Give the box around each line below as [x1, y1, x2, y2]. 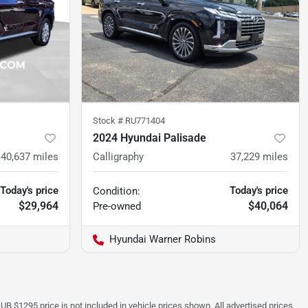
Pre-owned [93, 199, 141, 212]
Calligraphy [93, 150, 144, 163]
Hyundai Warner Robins [109, 232, 216, 245]
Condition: [93, 184, 140, 197]
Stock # [93, 115, 125, 126]
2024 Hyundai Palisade [93, 131, 206, 144]
